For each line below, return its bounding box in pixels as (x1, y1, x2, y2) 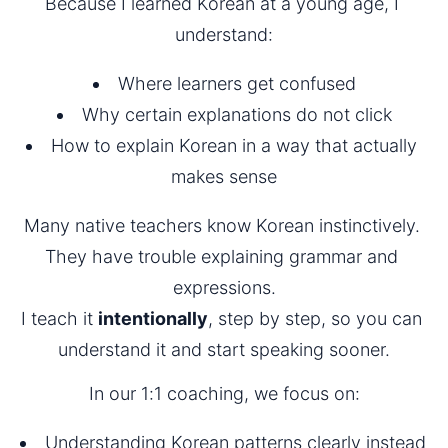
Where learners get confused (117, 72, 356, 94)
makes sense (171, 165, 277, 187)
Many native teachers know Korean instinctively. (23, 214, 420, 236)
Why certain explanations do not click (81, 103, 392, 125)
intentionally (98, 307, 208, 329)
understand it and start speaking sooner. (58, 338, 390, 360)
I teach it (21, 307, 98, 329)
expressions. (172, 276, 276, 298)
